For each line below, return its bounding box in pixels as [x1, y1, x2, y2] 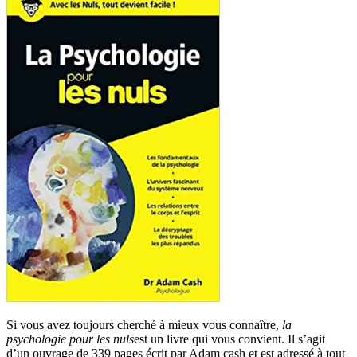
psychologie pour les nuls [6, 331, 134, 346]
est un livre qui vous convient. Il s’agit [134, 331, 325, 346]
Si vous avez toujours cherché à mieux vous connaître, [6, 317, 282, 331]
